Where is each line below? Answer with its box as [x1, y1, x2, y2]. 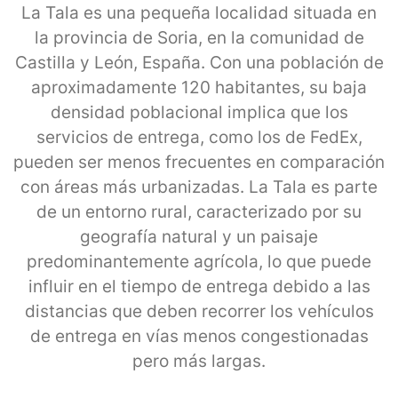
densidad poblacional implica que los [50, 101, 348, 123]
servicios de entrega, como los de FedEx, [36, 126, 362, 147]
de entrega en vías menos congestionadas [29, 325, 369, 346]
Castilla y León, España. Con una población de [14, 52, 384, 73]
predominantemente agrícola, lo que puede [27, 251, 371, 272]
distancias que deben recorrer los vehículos [24, 300, 374, 322]
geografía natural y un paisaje [80, 226, 318, 247]
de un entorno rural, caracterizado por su [36, 201, 362, 222]
